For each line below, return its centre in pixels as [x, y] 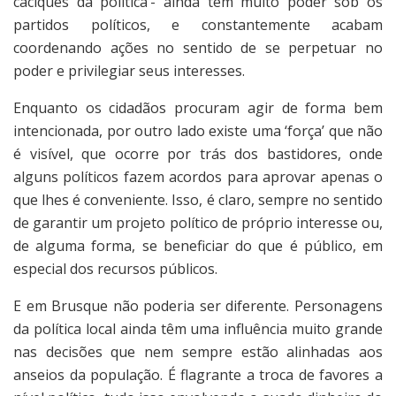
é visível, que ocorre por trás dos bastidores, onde [198, 154]
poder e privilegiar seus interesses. [131, 71]
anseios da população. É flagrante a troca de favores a [198, 375]
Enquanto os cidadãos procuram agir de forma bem [198, 108]
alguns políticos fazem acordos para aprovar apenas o [198, 177]
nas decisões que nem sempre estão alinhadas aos [198, 352]
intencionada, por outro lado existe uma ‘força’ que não [198, 131]
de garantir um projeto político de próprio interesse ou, [198, 223]
